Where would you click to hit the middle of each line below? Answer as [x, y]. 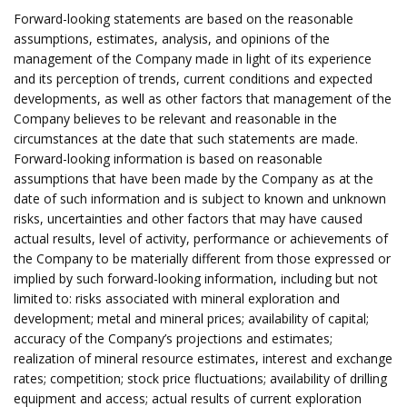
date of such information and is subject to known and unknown [200, 199]
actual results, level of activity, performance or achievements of [201, 238]
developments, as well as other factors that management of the [203, 99]
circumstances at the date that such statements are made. [186, 139]
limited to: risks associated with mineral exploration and [177, 298]
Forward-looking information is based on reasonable [168, 159]
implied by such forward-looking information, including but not [196, 278]
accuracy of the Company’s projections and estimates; [173, 338]
